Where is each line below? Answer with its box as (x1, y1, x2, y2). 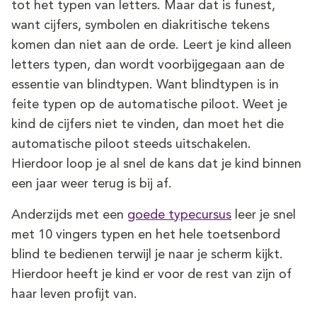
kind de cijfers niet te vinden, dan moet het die (11, 118, 284, 132)
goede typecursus (127, 209, 231, 222)
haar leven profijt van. (11, 288, 137, 301)
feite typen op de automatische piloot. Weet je (11, 98, 287, 112)
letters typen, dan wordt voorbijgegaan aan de (11, 59, 284, 72)
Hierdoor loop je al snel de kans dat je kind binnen (11, 158, 301, 171)
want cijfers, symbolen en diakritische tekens (11, 19, 270, 33)
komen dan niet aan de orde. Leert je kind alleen (11, 39, 292, 52)
